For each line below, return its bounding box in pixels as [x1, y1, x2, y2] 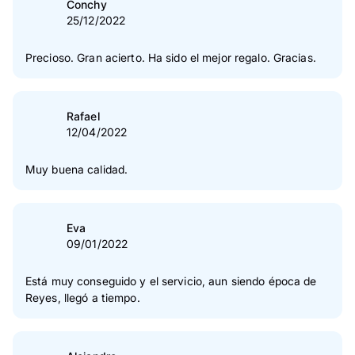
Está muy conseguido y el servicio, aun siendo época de [25, 274, 317, 288]
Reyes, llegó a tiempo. [25, 291, 140, 305]
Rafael [67, 109, 100, 124]
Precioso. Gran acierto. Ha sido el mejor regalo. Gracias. [25, 51, 316, 65]
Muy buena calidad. [25, 162, 128, 177]
